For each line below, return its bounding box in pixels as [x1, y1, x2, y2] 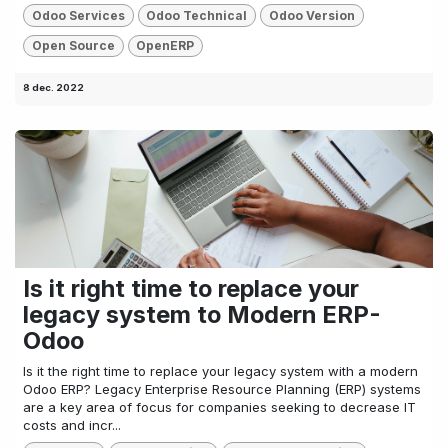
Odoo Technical [146, 7, 248, 23]
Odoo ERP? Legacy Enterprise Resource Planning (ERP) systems [23, 381, 421, 398]
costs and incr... [23, 417, 121, 434]
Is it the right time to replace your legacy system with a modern [23, 363, 418, 380]
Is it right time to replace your [23, 274, 359, 304]
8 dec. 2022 [23, 82, 84, 94]
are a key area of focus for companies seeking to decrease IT [23, 399, 416, 416]
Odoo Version [268, 7, 355, 23]
